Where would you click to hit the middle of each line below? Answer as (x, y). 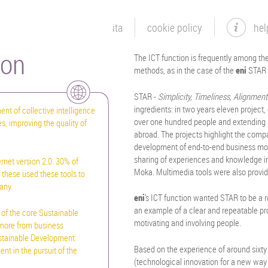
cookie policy (175, 28)
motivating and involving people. (188, 223)
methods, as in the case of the (185, 70)
